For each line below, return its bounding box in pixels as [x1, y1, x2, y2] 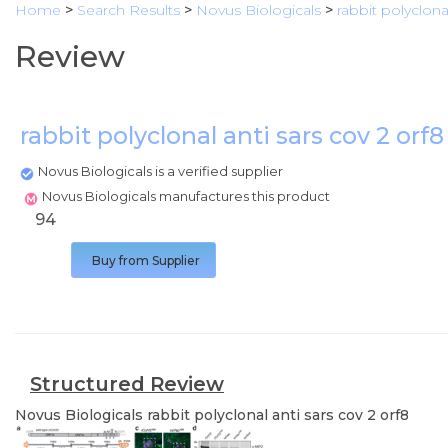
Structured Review [30, 372, 224, 396]
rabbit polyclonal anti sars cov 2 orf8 [147, 406, 409, 424]
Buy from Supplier [92, 253, 200, 268]
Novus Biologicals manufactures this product [42, 188, 333, 204]
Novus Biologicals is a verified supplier [38, 163, 283, 179]
